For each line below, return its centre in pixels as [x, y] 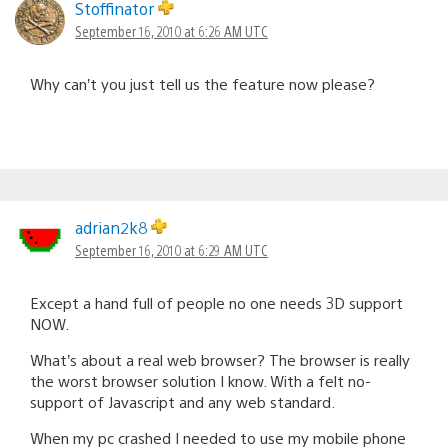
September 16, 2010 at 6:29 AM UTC [171, 249]
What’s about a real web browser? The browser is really [220, 359]
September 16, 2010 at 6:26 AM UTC [171, 30]
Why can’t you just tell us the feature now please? [202, 83]
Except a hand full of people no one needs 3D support [216, 302]
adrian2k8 [113, 227]
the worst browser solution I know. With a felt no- [200, 380]
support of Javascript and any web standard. [182, 401]
